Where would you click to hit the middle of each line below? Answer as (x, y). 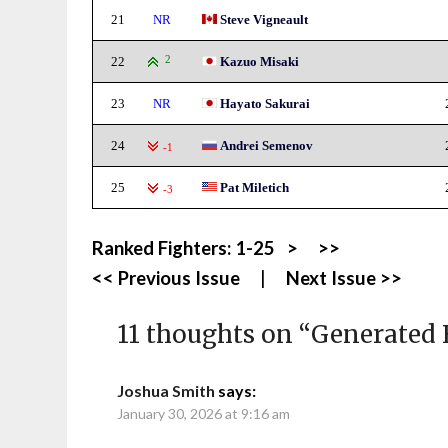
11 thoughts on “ (214, 334)
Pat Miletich (255, 187)
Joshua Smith (166, 390)
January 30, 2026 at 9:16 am (204, 413)
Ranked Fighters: (164, 248)
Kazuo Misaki (260, 61)
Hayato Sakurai (265, 103)
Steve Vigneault (264, 19)
